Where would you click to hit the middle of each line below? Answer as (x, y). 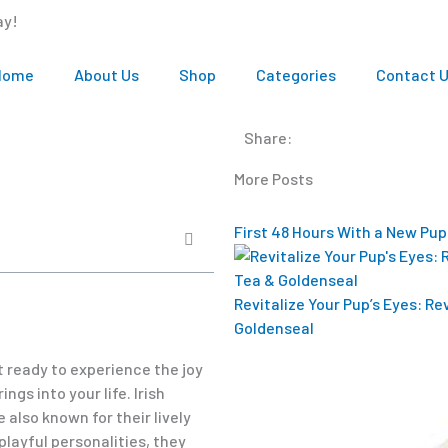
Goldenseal (274, 328)
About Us (106, 74)
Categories (295, 74)
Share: (268, 137)
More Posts (273, 179)
